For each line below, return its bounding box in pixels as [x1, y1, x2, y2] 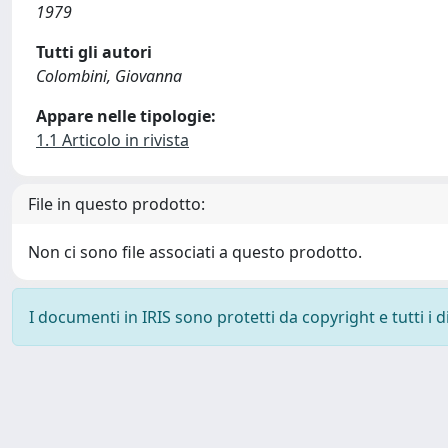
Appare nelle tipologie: [36, 105, 216, 127]
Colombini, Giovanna [36, 65, 182, 87]
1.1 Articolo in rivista [36, 129, 189, 151]
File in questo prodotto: [28, 193, 205, 215]
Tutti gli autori [36, 41, 152, 63]
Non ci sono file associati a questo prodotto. [28, 241, 362, 263]
